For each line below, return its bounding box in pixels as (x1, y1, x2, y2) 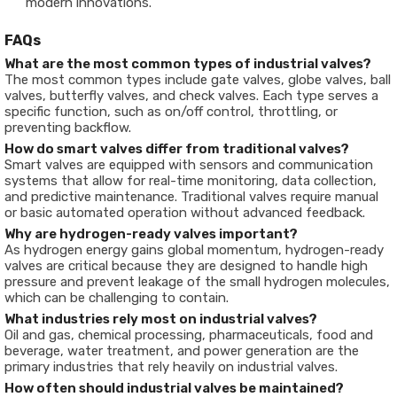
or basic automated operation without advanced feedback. (4, 205, 365, 221)
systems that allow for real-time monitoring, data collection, (4, 173, 377, 189)
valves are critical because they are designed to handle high (4, 258, 368, 274)
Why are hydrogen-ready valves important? (4, 226, 298, 242)
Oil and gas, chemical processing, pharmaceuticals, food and (4, 327, 373, 343)
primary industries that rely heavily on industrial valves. (4, 359, 338, 375)
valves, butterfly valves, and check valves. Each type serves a (4, 88, 378, 104)
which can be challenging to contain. (4, 290, 229, 306)
